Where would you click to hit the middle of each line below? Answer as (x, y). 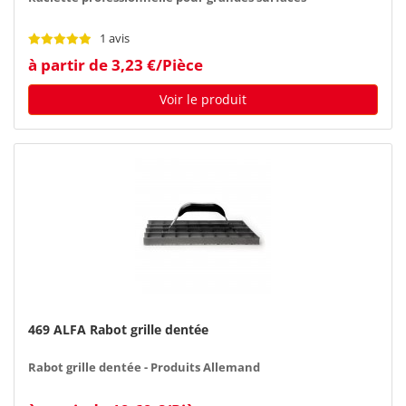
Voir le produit (203, 99)
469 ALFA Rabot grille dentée (118, 329)
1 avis (115, 38)
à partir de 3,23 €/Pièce (116, 64)
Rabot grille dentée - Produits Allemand (144, 367)
